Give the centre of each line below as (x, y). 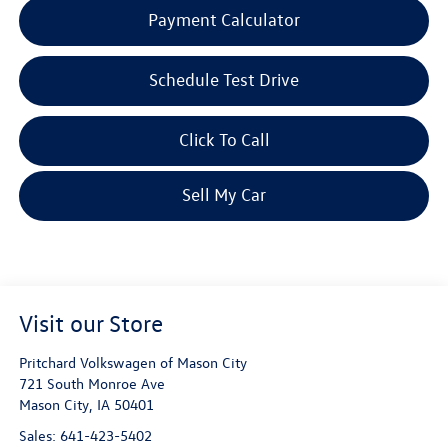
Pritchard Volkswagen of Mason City (132, 363)
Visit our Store (90, 323)
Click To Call (224, 140)
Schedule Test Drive (224, 80)
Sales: (39, 436)
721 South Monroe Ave (91, 384)
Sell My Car (224, 195)
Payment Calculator (224, 20)
